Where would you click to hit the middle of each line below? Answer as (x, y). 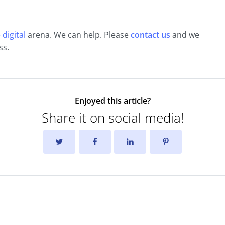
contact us (150, 35)
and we (185, 35)
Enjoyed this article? (113, 101)
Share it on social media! (113, 118)
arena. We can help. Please (78, 35)
